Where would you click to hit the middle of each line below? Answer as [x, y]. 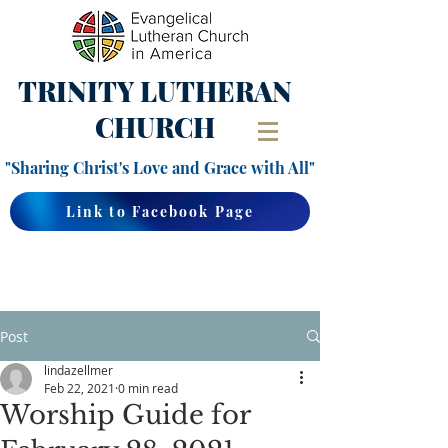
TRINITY [79, 91]
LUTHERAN [216, 91]
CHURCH [155, 127]
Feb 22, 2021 [79, 388]
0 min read [148, 388]
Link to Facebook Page [160, 211]
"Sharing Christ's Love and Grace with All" [160, 167]
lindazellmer [78, 370]
